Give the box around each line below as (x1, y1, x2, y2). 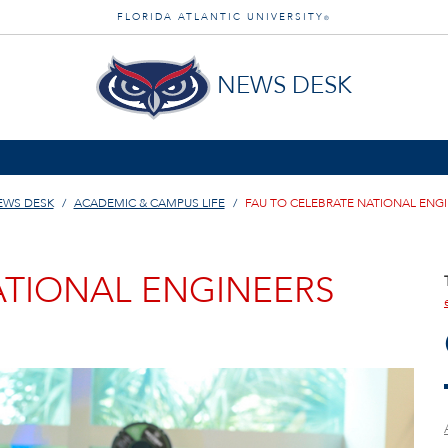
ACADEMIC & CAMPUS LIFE (73, 195, 225, 211)
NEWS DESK (216, 69, 352, 103)
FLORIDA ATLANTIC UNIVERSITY (117, 10, 324, 24)
